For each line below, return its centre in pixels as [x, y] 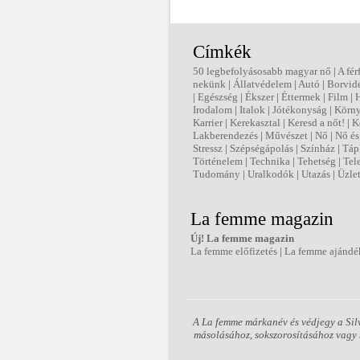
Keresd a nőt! [316, 123]
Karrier [208, 123]
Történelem [218, 161]
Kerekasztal [255, 123]
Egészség [218, 97]
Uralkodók [271, 174]
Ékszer [260, 97]
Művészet [286, 135]
